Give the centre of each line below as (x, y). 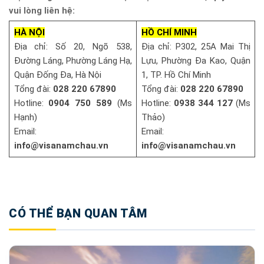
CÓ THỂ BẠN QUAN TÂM (78, 213)
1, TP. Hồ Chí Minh (176, 75)
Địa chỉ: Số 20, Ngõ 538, (73, 46)
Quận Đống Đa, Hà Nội (57, 75)
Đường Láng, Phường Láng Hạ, (73, 60)
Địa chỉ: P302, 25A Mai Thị (196, 46)
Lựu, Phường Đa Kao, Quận (196, 60)
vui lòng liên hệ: (42, 10)
